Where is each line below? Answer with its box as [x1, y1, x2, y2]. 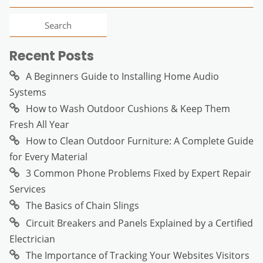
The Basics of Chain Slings [26, 198, 139, 212]
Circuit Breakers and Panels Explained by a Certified [26, 216, 253, 230]
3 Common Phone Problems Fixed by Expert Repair [26, 166, 251, 180]
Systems [9, 85, 46, 99]
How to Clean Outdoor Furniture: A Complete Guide [26, 134, 254, 147]
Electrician [9, 232, 55, 245]
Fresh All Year [9, 117, 69, 131]
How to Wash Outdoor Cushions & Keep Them [26, 102, 230, 115]
